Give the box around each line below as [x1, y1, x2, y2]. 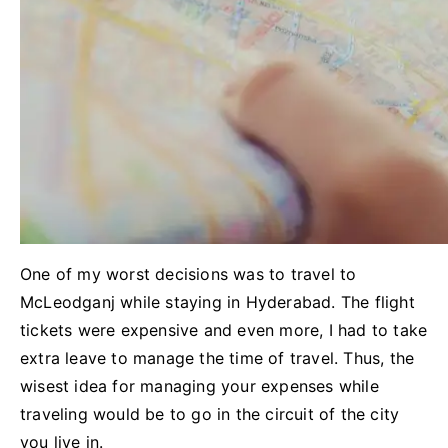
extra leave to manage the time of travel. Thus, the [20, 348, 415, 369]
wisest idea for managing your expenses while [20, 376, 379, 397]
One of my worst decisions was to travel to [20, 264, 357, 285]
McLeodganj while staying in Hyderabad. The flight [20, 292, 415, 313]
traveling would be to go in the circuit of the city [20, 404, 400, 425]
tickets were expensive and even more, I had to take [20, 320, 428, 341]
